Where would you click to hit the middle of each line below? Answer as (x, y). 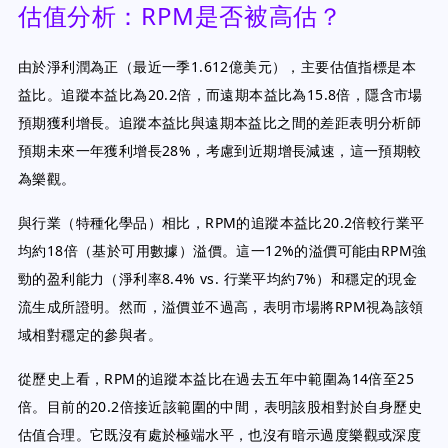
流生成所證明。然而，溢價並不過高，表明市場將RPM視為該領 (221, 306)
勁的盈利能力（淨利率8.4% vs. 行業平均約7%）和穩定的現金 (218, 278)
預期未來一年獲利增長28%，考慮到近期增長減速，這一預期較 (220, 150)
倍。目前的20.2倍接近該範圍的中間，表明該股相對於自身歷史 (220, 406)
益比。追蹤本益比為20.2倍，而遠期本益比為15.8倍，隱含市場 (220, 94)
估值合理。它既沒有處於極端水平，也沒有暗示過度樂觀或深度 (220, 434)
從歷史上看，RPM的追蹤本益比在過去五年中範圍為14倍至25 (216, 378)
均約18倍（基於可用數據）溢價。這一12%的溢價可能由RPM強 (222, 250)
